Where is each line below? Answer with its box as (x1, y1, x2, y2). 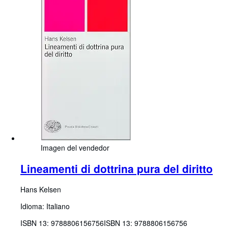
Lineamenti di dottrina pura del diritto (20, 160, 213, 176)
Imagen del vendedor (41, 142, 109, 153)
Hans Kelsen (20, 184, 61, 195)
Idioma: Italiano (20, 201, 70, 212)
